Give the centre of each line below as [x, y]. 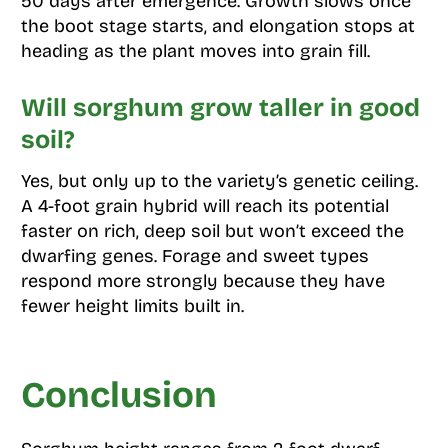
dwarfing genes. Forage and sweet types [194, 255]
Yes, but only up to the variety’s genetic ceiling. [219, 180]
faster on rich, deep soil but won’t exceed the [212, 230]
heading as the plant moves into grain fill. [195, 51]
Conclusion [118, 395]
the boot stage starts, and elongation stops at [217, 26]
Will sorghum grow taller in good [220, 108]
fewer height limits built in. [132, 305]
